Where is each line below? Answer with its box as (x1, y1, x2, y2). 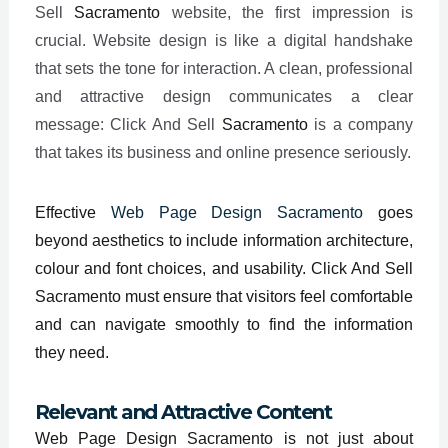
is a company (307, 115, 414, 133)
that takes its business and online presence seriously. (34, 143, 411, 161)
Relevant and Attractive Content (34, 399, 332, 424)
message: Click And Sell (34, 115, 222, 133)
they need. (34, 343, 109, 361)
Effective (34, 203, 111, 221)
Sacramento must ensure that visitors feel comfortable (34, 287, 414, 305)
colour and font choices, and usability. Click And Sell (34, 259, 414, 277)
